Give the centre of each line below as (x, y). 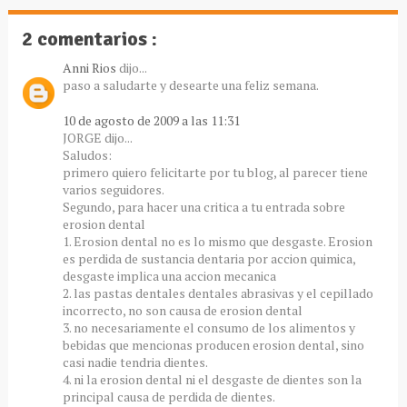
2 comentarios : (89, 39)
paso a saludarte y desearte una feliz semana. (190, 85)
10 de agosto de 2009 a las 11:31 (151, 121)
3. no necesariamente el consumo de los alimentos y (208, 328)
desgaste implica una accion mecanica (169, 276)
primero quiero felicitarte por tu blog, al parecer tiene (215, 173)
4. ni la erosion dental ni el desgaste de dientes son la (212, 380)
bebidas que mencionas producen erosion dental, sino (213, 345)
